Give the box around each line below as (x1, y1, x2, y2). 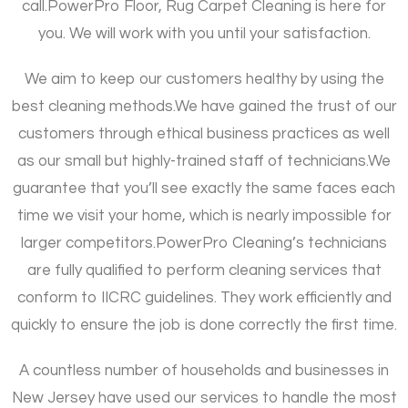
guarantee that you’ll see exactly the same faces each (13, 180, 395, 198)
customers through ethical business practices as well (18, 126, 390, 143)
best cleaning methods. (11, 98, 175, 116)
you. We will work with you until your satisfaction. (37, 25, 371, 43)
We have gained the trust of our (174, 98, 397, 116)
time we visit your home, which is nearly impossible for (16, 208, 392, 225)
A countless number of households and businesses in (19, 362, 389, 380)
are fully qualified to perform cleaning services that (26, 262, 382, 280)
